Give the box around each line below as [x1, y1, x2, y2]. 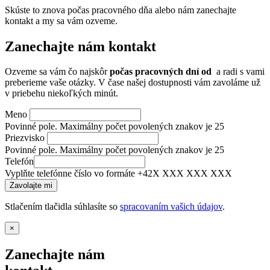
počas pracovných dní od [110, 66, 214, 77]
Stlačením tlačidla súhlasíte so [5, 201, 120, 212]
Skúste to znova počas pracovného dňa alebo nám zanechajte [5, 4, 236, 15]
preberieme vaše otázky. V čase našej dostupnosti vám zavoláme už [5, 77, 260, 88]
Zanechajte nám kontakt [5, 38, 156, 54]
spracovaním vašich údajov [120, 201, 222, 212]
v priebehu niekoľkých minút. [5, 88, 118, 99]
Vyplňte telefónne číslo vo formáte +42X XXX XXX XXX [5, 168, 232, 179]
